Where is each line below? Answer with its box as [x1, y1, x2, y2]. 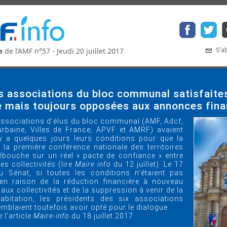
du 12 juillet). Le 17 [113, 160, 183, 168]
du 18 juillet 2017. [69, 212, 135, 220]
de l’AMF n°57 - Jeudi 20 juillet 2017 [3, 46, 124, 56]
